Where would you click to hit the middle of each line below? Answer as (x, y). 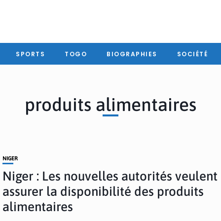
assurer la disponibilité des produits (103, 191)
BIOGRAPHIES (132, 54)
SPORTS (30, 54)
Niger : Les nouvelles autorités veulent (110, 176)
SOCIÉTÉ (192, 54)
